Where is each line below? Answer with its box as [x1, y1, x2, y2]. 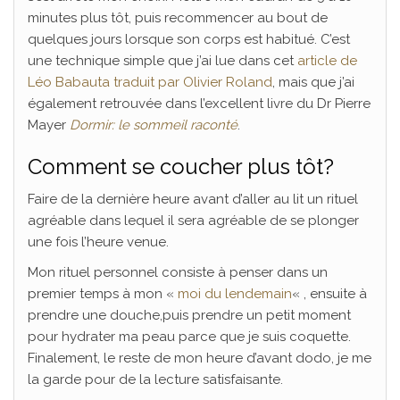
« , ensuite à [292, 285, 367, 302]
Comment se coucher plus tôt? [28, 153, 334, 179]
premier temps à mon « [28, 285, 178, 302]
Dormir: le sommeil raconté [70, 116, 237, 133]
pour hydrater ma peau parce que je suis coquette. [28, 328, 351, 345]
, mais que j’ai [272, 73, 354, 90]
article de [297, 52, 357, 69]
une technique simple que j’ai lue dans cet [28, 52, 297, 69]
